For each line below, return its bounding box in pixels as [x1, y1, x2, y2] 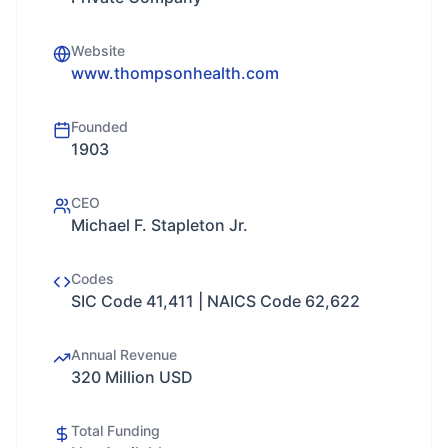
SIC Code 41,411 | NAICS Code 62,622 [71, 291, 360, 311]
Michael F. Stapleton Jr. [71, 215, 248, 235]
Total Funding [71, 422, 160, 439]
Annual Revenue [71, 346, 177, 363]
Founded [71, 118, 128, 135]
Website [71, 42, 125, 59]
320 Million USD [71, 367, 193, 387]
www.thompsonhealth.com [71, 63, 279, 83]
